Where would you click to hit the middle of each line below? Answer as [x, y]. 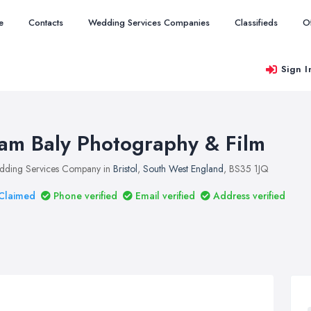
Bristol [125, 169]
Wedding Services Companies [149, 23]
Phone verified [85, 196]
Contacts [46, 23]
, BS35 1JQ [246, 169]
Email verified [165, 196]
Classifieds [256, 23]
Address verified [249, 196]
